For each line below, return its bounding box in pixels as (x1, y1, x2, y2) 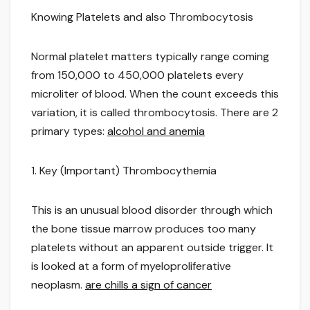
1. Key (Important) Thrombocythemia (31, 163, 217, 179)
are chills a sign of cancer (85, 277, 212, 293)
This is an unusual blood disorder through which (31, 203, 273, 218)
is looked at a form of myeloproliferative (31, 259, 231, 274)
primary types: (31, 124, 107, 139)
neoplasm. (31, 277, 85, 293)
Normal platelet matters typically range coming (31, 49, 269, 64)
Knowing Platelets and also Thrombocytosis (31, 10, 253, 25)
